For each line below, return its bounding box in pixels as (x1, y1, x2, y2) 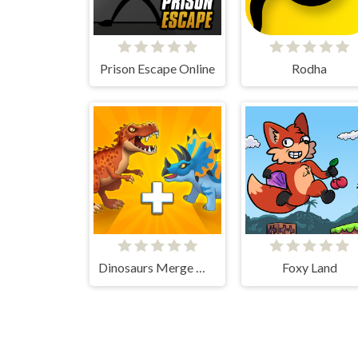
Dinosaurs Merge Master (195, 260, 205, 276)
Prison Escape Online (100, 60, 215, 76)
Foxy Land (281, 260, 337, 276)
